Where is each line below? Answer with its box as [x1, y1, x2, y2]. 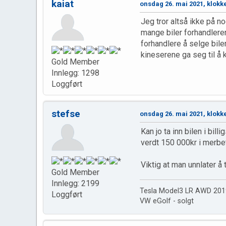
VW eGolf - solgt [140, 197, 194, 206]
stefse [51, 108, 80, 120]
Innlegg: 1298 [51, 68, 99, 78]
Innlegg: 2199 [51, 178, 99, 188]
